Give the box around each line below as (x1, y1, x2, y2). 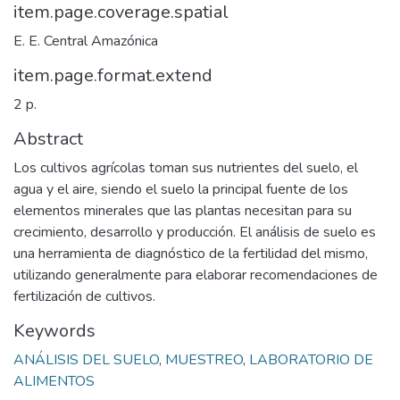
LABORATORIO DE (249, 349, 373, 370)
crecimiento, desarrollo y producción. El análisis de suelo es (13, 221, 376, 242)
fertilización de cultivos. (13, 286, 155, 306)
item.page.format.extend (13, 62, 212, 87)
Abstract (13, 126, 83, 151)
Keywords (13, 318, 96, 343)
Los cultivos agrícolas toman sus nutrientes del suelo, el (13, 157, 358, 178)
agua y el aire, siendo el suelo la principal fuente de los (13, 179, 348, 199)
